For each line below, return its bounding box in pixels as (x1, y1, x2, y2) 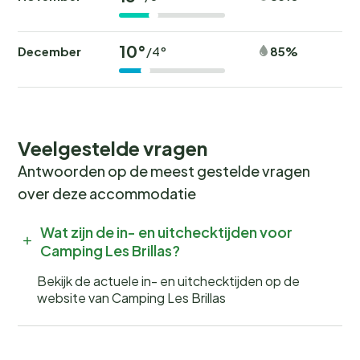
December (18, 43, 81, 59)
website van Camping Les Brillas (37, 288, 226, 306)
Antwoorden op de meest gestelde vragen (18, 161, 310, 180)
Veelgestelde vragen (18, 135, 207, 160)
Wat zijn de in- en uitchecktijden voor (40, 222, 292, 241)
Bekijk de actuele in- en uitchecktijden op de (37, 272, 300, 289)
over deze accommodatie (18, 183, 196, 202)
